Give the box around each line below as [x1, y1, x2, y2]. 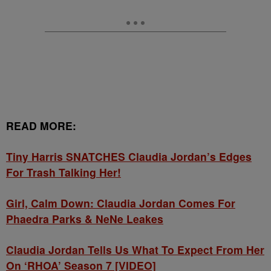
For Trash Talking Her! [6, 165, 121, 180]
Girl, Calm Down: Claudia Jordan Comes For [6, 195, 235, 211]
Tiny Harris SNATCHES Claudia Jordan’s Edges [6, 149, 252, 165]
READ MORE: [6, 118, 76, 134]
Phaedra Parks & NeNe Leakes [6, 211, 163, 227]
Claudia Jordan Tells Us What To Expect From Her [6, 242, 264, 258]
